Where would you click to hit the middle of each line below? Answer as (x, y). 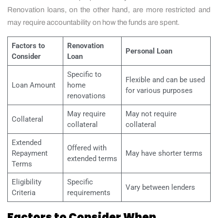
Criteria (23, 192)
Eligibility (26, 182)
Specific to (84, 74)
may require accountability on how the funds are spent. (93, 22)
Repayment (29, 153)
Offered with (87, 148)
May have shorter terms (164, 153)
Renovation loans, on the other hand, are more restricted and (109, 9)
